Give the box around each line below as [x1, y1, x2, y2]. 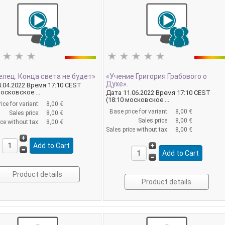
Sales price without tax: [106, 126, 171, 133]
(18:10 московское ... [106, 95, 170, 103]
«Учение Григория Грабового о [106, 72, 207, 80]
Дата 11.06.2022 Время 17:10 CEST [106, 88, 211, 96]
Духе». [106, 79, 129, 88]
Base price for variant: [109, 107, 171, 115]
